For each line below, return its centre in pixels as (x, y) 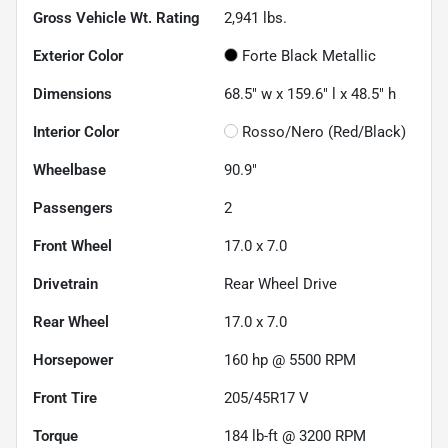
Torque (55, 435)
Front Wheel (72, 245)
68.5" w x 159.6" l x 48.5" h (310, 93)
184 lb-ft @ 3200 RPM (295, 435)
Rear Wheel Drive (280, 283)
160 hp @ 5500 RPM (290, 359)
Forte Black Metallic (309, 55)
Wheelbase (69, 169)
